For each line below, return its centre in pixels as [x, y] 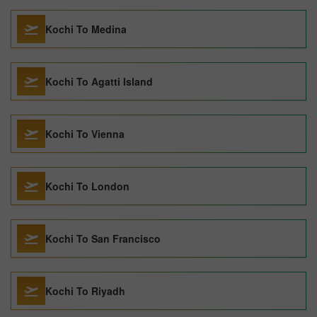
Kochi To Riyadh [85, 291]
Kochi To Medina [86, 29]
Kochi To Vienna [85, 134]
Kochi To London [87, 186]
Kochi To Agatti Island [99, 81]
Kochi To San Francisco [103, 238]
